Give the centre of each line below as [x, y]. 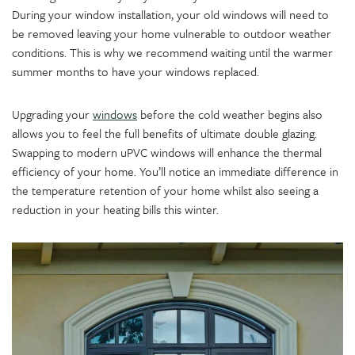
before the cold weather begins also [230, 114]
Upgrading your [52, 114]
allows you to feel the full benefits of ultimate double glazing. [164, 133]
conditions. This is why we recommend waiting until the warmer [172, 52]
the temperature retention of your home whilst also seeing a [165, 190]
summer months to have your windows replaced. [136, 71]
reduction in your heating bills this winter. [115, 209]
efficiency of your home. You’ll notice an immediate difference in [175, 171]
